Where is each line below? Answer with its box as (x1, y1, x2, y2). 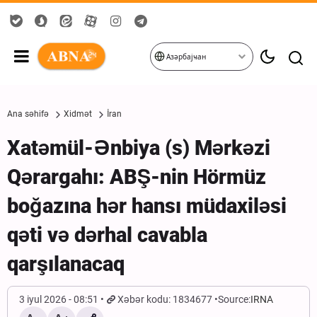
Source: (218, 294, 251, 305)
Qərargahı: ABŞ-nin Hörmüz (7, 165, 266, 189)
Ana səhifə (7, 109, 49, 119)
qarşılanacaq (7, 252, 125, 276)
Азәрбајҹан (164, 53, 206, 61)
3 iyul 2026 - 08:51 (19, 294, 98, 305)
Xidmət (64, 109, 92, 119)
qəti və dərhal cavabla (7, 223, 207, 247)
